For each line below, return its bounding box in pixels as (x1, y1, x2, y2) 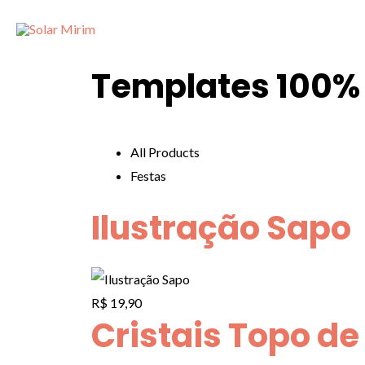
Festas (130, 168, 166, 183)
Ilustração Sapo (91, 205, 351, 251)
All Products (130, 144, 200, 160)
